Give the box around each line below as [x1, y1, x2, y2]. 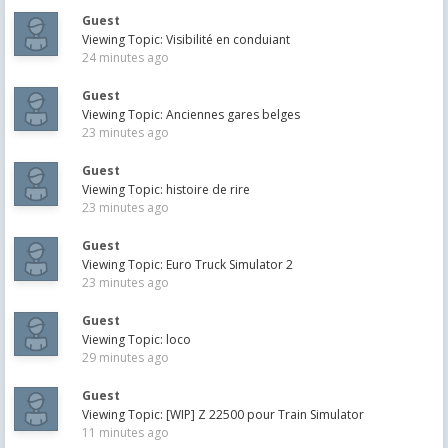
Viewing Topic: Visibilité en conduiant [82, 31, 290, 48]
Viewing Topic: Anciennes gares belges [82, 106, 300, 123]
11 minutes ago [82, 424, 169, 441]
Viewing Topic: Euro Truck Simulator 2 [82, 256, 293, 273]
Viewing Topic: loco [82, 331, 191, 348]
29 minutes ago [82, 349, 169, 366]
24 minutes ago [82, 49, 169, 66]
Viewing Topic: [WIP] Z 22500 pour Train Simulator [82, 406, 364, 423]
